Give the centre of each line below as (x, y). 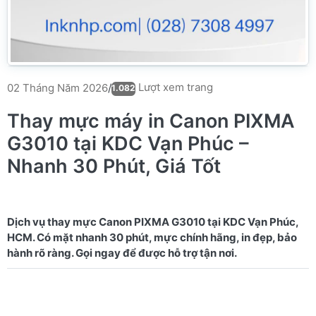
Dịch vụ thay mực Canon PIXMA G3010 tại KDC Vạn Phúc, (153, 222)
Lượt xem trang (174, 87)
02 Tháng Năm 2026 (57, 87)
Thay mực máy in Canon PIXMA (151, 121)
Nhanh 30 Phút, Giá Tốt (114, 166)
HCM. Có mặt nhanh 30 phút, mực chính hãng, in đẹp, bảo (152, 237)
